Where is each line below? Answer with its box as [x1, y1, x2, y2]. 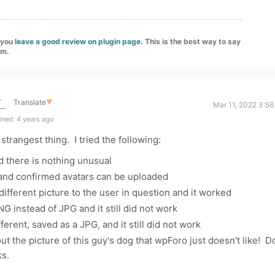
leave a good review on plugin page [15, 37, 141, 46]
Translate [13, 97, 46, 107]
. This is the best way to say [141, 37, 241, 46]
